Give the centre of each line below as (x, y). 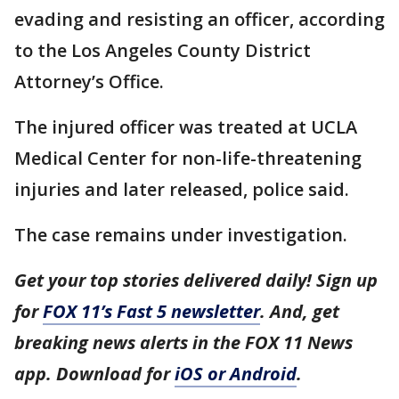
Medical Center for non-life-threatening (188, 158)
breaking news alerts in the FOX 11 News (183, 342)
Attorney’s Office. (89, 81)
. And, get (300, 311)
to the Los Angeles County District (163, 50)
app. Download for (94, 373)
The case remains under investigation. (181, 234)
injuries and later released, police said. (182, 189)
